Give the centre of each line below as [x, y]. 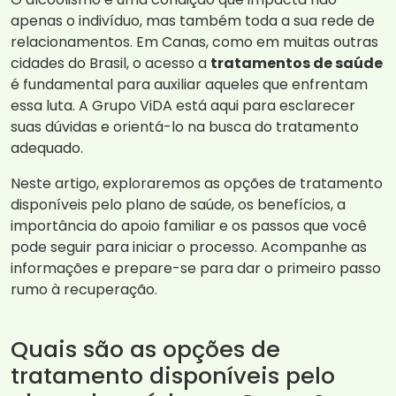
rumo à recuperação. [84, 290]
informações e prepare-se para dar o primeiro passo [196, 269]
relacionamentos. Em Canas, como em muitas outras [194, 42]
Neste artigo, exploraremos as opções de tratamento [197, 184]
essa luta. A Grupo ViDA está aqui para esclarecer [183, 106]
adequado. [47, 148]
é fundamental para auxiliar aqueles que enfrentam [189, 85]
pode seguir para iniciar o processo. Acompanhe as [189, 247]
